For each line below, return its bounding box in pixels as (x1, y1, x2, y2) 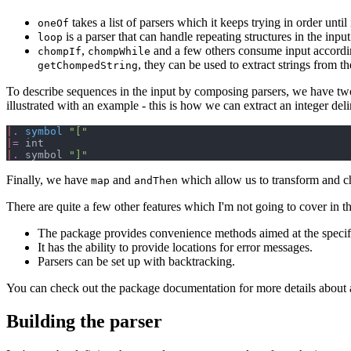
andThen (134, 175, 178, 187)
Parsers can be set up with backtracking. (38, 255, 235, 269)
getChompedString (38, 60, 138, 72)
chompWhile (88, 45, 150, 58)
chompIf (38, 45, 81, 58)
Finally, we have (6, 173, 91, 187)
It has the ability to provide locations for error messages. (38, 241, 313, 255)
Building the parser (6, 311, 162, 332)
